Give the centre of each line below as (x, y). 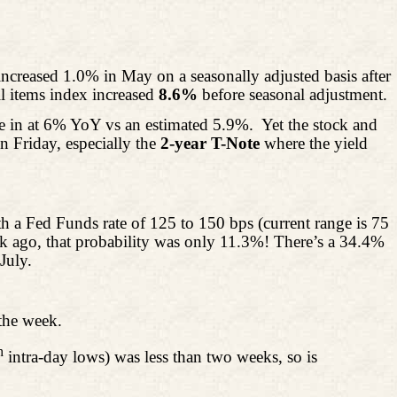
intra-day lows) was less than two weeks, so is (160, 356)
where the (297, 143)
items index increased (82, 94)
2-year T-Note (212, 143)
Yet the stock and (319, 124)
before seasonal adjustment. (292, 94)
